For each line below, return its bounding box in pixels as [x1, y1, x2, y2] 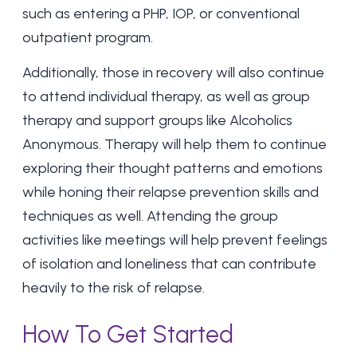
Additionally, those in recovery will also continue [22, 64, 324, 81]
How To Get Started [22, 320, 233, 349]
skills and [260, 183, 319, 201]
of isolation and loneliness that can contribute [22, 255, 316, 273]
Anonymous [22, 135, 99, 153]
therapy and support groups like [22, 112, 229, 129]
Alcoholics [229, 112, 292, 129]
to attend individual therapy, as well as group [22, 88, 310, 105]
